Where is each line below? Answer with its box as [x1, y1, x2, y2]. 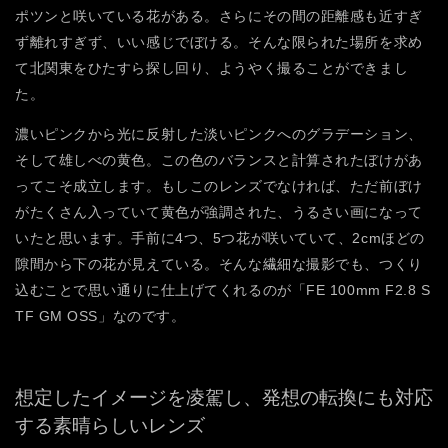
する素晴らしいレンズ [15, 414, 205, 436]
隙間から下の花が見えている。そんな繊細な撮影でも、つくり [15, 255, 423, 272]
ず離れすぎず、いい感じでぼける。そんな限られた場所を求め [15, 33, 423, 50]
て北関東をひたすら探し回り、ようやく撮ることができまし [15, 59, 409, 76]
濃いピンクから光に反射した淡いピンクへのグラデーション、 [15, 125, 423, 142]
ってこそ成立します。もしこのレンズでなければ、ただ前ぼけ [15, 177, 423, 194]
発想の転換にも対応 [262, 386, 433, 408]
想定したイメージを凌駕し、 [15, 386, 262, 408]
